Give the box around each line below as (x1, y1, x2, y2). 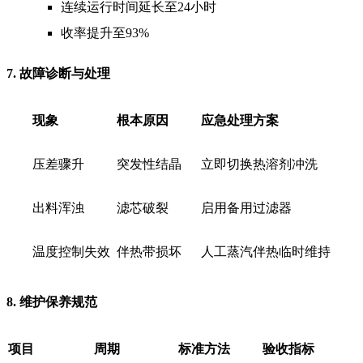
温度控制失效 (32, 244, 110, 258)
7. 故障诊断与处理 (6, 66, 110, 80)
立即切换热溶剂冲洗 (200, 156, 318, 171)
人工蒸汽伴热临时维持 (200, 244, 331, 258)
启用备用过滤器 (200, 200, 292, 215)
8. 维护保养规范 (6, 294, 97, 309)
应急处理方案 (200, 113, 279, 127)
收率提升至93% (61, 25, 150, 40)
